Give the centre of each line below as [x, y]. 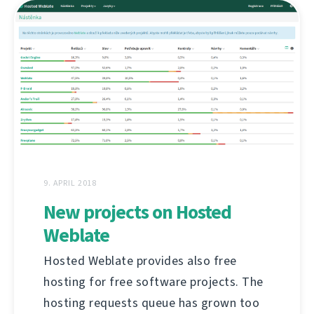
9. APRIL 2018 [70, 183]
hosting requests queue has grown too [151, 303]
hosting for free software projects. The [153, 282]
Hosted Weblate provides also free [140, 261]
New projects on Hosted [137, 212]
